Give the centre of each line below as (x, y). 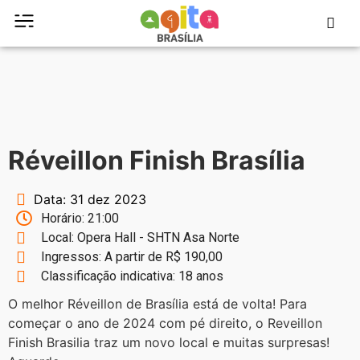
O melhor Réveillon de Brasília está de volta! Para (157, 304)
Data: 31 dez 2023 (90, 199)
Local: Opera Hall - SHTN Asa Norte (140, 237)
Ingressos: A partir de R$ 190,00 (132, 257)
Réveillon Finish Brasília (157, 160)
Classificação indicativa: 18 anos (132, 276)
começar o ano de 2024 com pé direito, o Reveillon (165, 323)
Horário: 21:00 (80, 218)
